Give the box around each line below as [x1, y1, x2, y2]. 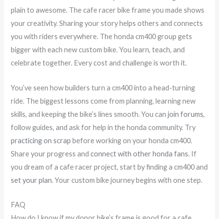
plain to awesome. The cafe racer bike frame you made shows [11, 6, 205, 15]
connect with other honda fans [90, 149, 189, 158]
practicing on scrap [11, 136, 71, 145]
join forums [168, 109, 204, 118]
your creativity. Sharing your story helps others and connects [11, 19, 203, 28]
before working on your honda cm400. [71, 136, 193, 145]
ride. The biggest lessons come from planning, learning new [11, 96, 196, 105]
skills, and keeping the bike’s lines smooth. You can [11, 109, 168, 118]
